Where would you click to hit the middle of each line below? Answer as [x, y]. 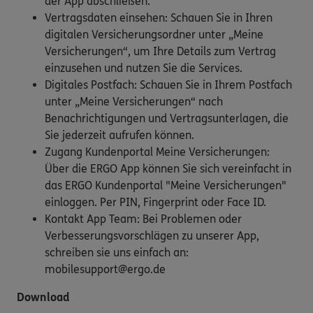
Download [43, 297]
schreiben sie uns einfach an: [117, 252]
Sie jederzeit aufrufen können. [119, 135]
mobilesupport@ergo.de [105, 269]
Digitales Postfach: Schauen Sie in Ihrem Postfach [168, 85]
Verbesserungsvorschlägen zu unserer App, [152, 235]
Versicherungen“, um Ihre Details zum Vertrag [160, 51]
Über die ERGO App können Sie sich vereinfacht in [168, 168]
